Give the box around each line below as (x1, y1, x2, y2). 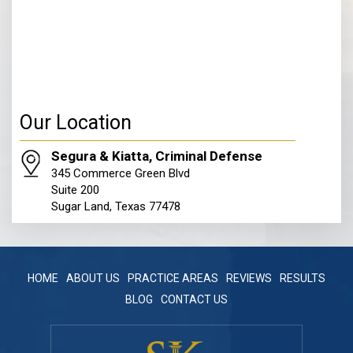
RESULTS (280, 271, 325, 284)
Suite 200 (51, 182, 99, 197)
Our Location (20, 110, 132, 134)
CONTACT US (161, 292, 228, 306)
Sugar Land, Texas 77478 (51, 199, 180, 214)
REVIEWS (226, 271, 272, 284)
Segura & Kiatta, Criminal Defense (51, 147, 262, 164)
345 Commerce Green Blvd (51, 165, 190, 180)
